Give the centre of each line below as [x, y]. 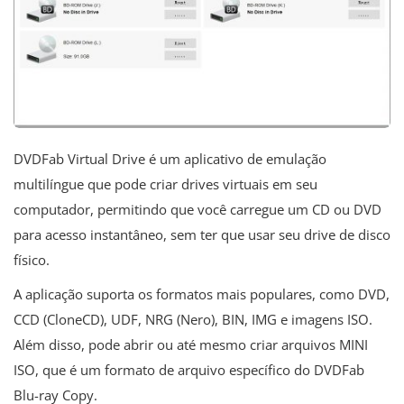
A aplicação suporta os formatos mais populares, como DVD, [202, 294]
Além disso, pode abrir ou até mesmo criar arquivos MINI [191, 344]
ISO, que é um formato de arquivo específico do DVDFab [189, 369]
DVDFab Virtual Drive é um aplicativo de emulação [170, 158]
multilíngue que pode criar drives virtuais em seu [165, 184]
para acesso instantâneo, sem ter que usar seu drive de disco [202, 234]
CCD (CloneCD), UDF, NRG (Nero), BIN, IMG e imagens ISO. [193, 319]
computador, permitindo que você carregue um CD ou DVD [197, 209]
